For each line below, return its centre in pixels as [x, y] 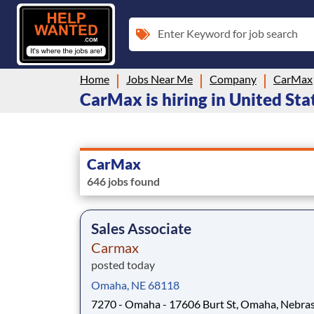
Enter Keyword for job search [228, 33]
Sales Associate [141, 228]
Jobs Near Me [159, 78]
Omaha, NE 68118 [135, 285]
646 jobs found [123, 181]
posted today [123, 264]
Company [233, 78]
